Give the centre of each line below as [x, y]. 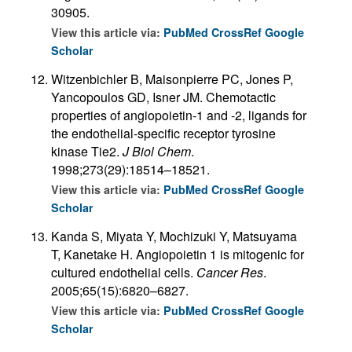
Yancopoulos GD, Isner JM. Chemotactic [163, 97]
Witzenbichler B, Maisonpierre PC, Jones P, [172, 79]
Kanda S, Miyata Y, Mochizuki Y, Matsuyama [174, 236]
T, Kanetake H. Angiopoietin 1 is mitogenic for [178, 254]
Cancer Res [230, 272]
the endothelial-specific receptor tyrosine [163, 133]
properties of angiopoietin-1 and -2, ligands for [179, 115]
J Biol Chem [157, 151]
